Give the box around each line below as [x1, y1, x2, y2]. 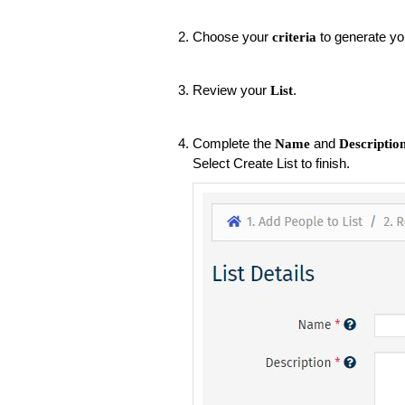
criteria [271, 29, 316, 44]
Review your [192, 81, 270, 98]
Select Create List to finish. [192, 155, 353, 171]
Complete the [192, 135, 275, 151]
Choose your [192, 28, 272, 44]
